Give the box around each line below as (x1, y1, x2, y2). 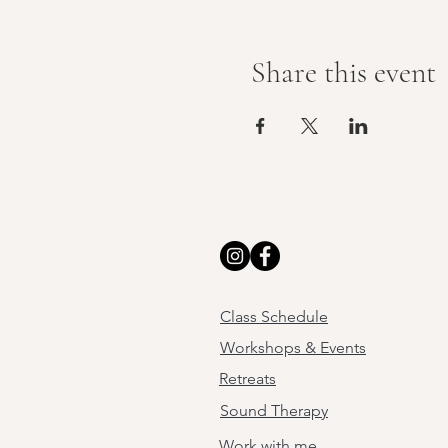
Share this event (250, 54, 436, 91)
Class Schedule (220, 307, 328, 326)
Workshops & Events (220, 338, 366, 357)
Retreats (219, 369, 276, 388)
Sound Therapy (220, 401, 328, 420)
